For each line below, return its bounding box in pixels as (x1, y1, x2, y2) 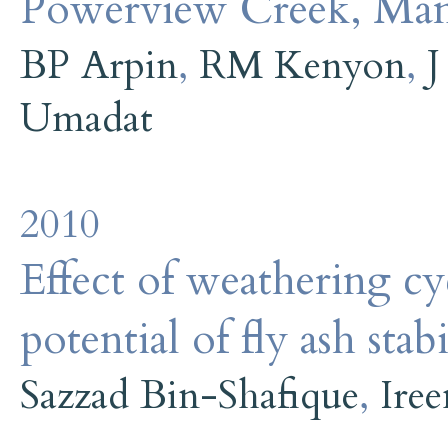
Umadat (20, 91, 153, 145)
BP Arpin (20, 38, 178, 92)
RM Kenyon (199, 38, 406, 92)
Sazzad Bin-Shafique (20, 368, 359, 422)
